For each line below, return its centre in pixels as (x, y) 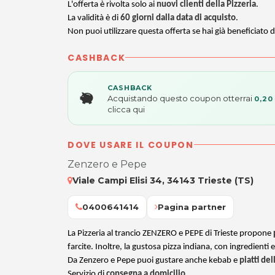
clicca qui (126, 109)
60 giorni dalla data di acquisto (178, 18)
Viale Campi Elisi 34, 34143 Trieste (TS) (163, 180)
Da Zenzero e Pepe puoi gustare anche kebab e (153, 260)
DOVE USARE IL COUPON (131, 145)
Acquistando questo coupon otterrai (181, 98)
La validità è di (94, 18)
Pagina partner (192, 207)
